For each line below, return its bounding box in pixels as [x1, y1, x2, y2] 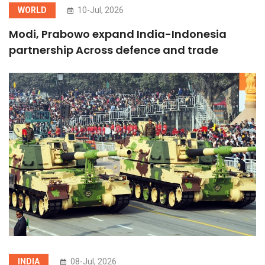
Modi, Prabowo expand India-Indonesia [9, 26, 227, 41]
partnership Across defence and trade [9, 42, 218, 57]
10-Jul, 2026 [76, 5, 124, 15]
